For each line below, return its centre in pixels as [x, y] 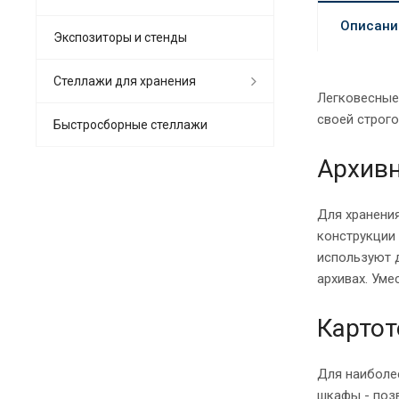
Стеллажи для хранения [125, 81]
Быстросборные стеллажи [130, 124]
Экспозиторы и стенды [120, 37]
